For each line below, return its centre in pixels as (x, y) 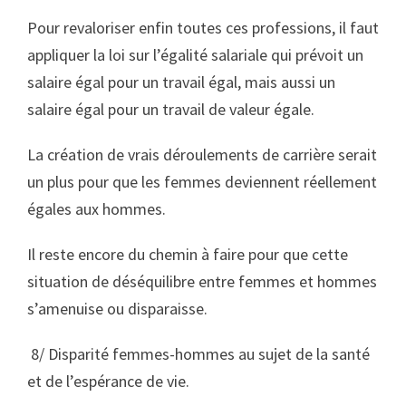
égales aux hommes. (98, 209)
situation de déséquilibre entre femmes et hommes (202, 281)
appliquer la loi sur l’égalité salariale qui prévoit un (195, 55)
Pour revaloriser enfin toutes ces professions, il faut (203, 28)
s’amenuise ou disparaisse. (119, 309)
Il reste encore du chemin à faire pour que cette (188, 254)
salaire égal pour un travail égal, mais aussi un (181, 82)
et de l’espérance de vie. (108, 381)
